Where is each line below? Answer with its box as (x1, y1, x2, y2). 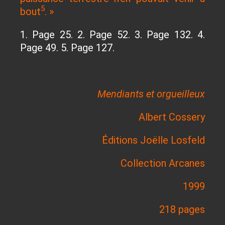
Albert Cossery (139, 110, 205, 123)
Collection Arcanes (121, 157, 205, 169)
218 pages (159, 203, 205, 215)
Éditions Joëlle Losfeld (102, 134, 205, 146)
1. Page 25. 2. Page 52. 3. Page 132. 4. (20, 28, 205, 41)
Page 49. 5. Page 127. (20, 41, 115, 54)
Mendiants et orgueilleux (97, 87, 205, 100)
